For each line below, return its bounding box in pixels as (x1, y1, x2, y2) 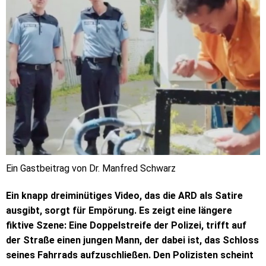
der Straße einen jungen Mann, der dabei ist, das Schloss (6, 234, 259, 246)
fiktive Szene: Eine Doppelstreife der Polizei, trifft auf (6, 219, 246, 231)
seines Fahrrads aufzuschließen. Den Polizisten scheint (6, 249, 254, 261)
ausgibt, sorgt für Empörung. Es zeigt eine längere (6, 204, 232, 216)
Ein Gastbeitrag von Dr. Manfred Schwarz (6, 163, 176, 174)
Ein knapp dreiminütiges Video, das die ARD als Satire (6, 189, 243, 201)
